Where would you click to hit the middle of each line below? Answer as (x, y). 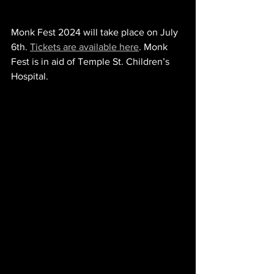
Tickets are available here (84, 47)
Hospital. (30, 76)
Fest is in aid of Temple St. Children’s (91, 61)
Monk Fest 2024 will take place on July (96, 32)
